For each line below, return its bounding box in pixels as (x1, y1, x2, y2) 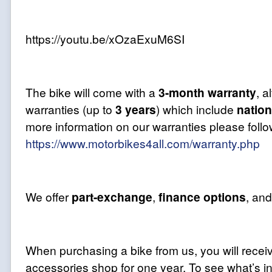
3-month (158, 84, 205, 101)
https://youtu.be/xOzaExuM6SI (25, 30, 185, 47)
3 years (115, 101, 156, 118)
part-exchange (72, 188, 152, 205)
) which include (156, 101, 237, 117)
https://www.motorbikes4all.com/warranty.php (25, 135, 260, 151)
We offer (25, 188, 72, 205)
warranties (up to (25, 101, 115, 117)
